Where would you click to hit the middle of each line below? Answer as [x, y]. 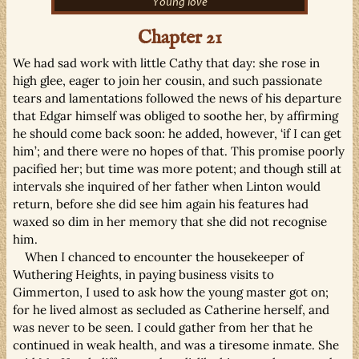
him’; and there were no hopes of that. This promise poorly [179, 151]
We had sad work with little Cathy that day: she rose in [166, 63]
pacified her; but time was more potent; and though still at [177, 168]
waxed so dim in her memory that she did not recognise [170, 221]
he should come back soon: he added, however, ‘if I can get [177, 133]
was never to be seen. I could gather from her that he [163, 327]
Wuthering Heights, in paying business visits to [143, 274]
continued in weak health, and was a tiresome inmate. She [176, 345]
